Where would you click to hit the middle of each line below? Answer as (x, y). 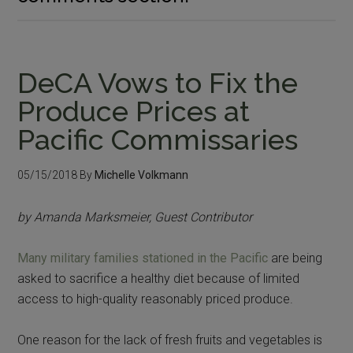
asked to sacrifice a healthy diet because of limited (159, 278)
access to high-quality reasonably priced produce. (156, 299)
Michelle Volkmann (142, 175)
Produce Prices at (134, 111)
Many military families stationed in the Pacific (143, 258)
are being (295, 258)
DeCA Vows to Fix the (158, 82)
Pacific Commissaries (158, 139)
